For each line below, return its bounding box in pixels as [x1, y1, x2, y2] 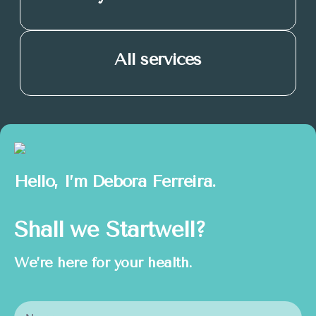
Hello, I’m [14, 171, 92, 191]
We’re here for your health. [14, 254, 193, 271]
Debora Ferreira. [92, 171, 216, 191]
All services [114, 49, 202, 69]
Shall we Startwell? [14, 216, 205, 243]
